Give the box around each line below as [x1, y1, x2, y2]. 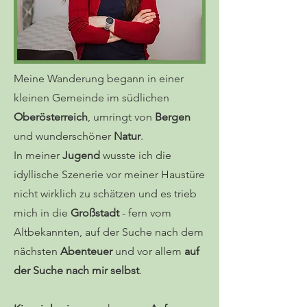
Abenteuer [60, 245, 115, 258]
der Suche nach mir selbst [14, 264, 139, 277]
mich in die [14, 206, 71, 219]
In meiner [14, 149, 62, 162]
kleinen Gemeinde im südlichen [14, 91, 169, 104]
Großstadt [71, 206, 122, 219]
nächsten [14, 245, 60, 258]
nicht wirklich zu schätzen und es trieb [14, 187, 197, 200]
